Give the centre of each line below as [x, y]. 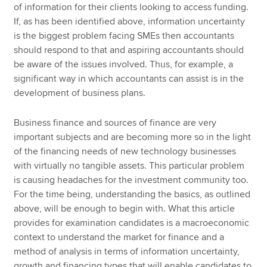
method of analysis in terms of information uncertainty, [127, 252]
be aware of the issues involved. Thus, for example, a [124, 64]
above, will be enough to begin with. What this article [125, 209]
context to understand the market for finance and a [119, 237]
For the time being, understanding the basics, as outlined [132, 195]
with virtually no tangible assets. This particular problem [129, 166]
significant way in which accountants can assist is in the [129, 78]
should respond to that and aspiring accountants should [129, 50]
